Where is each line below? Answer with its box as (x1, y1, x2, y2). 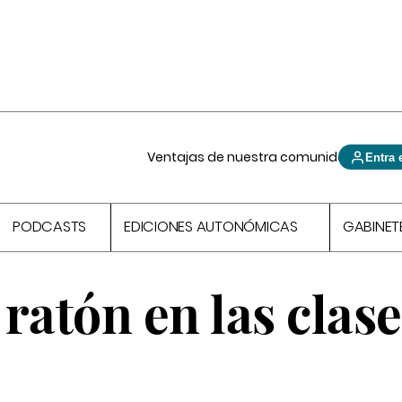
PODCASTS (13, 216, 87, 238)
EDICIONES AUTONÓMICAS (124, 216, 298, 238)
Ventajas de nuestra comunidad (147, 148, 356, 166)
